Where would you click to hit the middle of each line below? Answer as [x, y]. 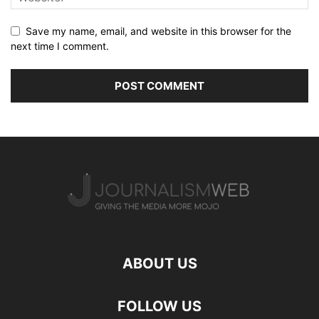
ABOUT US [159, 264]
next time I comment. [60, 46]
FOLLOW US [159, 307]
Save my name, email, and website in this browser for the [158, 31]
